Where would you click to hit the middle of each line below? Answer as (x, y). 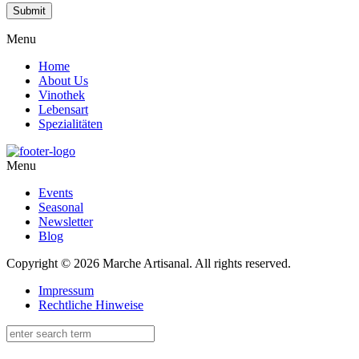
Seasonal (61, 208)
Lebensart (63, 110)
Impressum (66, 291)
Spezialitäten (71, 124)
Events (56, 193)
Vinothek (62, 95)
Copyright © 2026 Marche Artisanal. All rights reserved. (149, 264)
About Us (63, 81)
